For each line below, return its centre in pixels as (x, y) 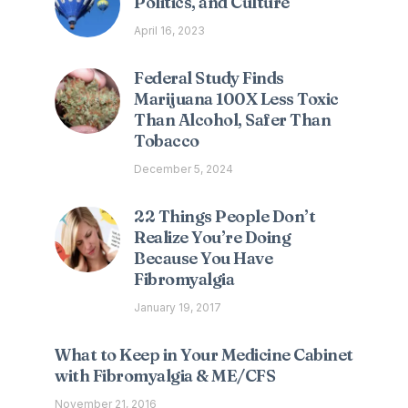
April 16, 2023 (170, 31)
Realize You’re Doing (213, 238)
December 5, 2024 (184, 169)
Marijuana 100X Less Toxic (236, 99)
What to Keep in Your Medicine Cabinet (204, 355)
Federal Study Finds (209, 78)
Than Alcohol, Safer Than (233, 120)
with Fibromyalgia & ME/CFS (165, 376)
